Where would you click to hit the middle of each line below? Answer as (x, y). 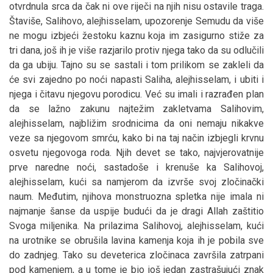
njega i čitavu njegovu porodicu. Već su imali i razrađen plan (136, 94)
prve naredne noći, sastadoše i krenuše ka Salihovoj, (136, 167)
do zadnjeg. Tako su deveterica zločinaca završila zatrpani (136, 255)
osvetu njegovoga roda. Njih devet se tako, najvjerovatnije (136, 152)
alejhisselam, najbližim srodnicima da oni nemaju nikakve (136, 123)
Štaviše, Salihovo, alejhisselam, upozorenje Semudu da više (136, 21)
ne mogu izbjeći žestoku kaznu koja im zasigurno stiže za (136, 35)
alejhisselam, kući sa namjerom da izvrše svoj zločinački (136, 182)
